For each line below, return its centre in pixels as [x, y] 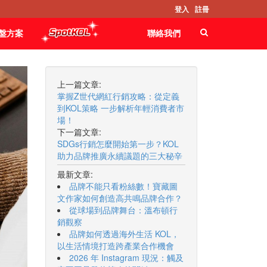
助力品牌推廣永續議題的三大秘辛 [120, 156]
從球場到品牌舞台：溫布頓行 [123, 210]
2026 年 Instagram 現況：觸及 [126, 257]
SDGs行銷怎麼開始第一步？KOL [118, 144]
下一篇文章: [79, 132]
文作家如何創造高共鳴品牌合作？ [120, 198]
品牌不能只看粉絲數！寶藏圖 [123, 186]
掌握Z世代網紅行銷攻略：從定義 [118, 96]
